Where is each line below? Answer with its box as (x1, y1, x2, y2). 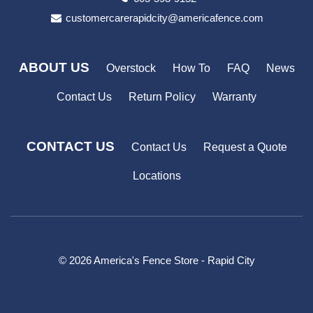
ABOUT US (18, 59, 89, 75)
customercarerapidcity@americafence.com (66, 11, 264, 24)
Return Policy (129, 91, 196, 103)
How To (172, 61, 210, 74)
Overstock (105, 61, 156, 74)
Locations (132, 170, 181, 182)
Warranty (212, 91, 256, 103)
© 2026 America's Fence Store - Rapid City (58, 254, 255, 267)
